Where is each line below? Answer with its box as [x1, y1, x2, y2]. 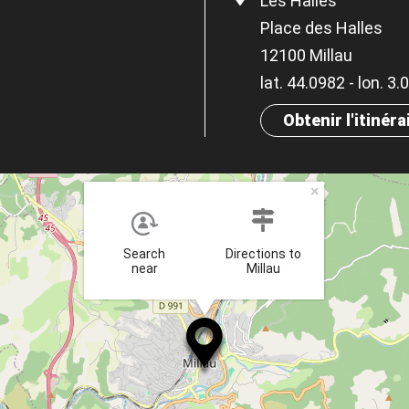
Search [123, 246, 165, 261]
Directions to [225, 246, 301, 261]
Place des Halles [260, 17, 383, 37]
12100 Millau [260, 45, 352, 65]
